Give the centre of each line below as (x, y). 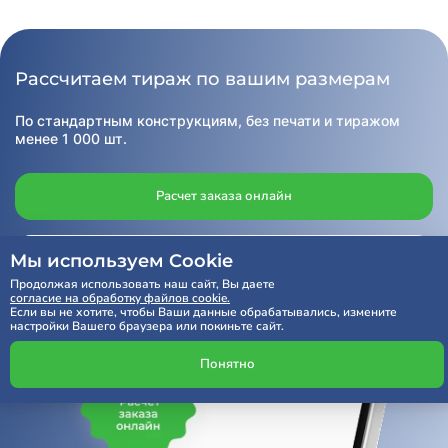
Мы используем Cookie (121, 260)
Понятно (227, 363)
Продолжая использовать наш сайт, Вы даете (142, 283)
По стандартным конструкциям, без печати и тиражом (207, 120)
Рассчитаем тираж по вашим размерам (202, 78)
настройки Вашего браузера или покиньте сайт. (147, 325)
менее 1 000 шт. (71, 138)
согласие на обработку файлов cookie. (120, 297)
